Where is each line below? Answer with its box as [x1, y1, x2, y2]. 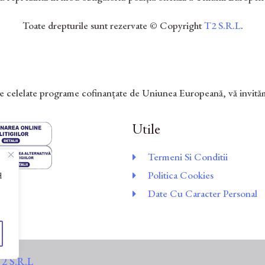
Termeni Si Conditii [148, 150, 228, 164]
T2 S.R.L [203, 19, 241, 33]
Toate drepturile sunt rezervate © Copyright [22, 19, 204, 33]
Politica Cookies [148, 169, 214, 182]
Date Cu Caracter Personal [148, 187, 258, 201]
